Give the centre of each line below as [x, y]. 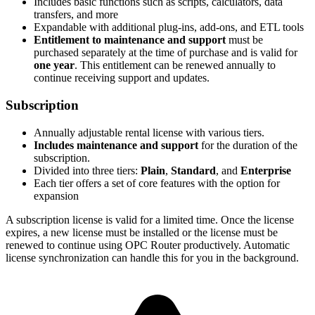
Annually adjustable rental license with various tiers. [149, 132]
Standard [193, 170]
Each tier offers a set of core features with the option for [157, 183]
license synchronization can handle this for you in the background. [152, 257]
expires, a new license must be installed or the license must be [142, 232]
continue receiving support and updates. [122, 78]
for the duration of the [248, 145]
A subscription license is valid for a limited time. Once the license [150, 219]
